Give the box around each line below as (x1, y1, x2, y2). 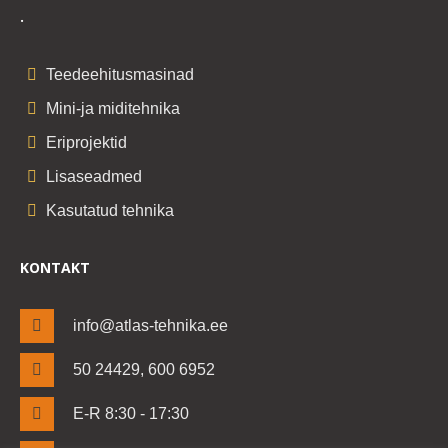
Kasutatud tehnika (45, 201, 174, 219)
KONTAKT (20, 257, 91, 277)
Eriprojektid (45, 133, 127, 151)
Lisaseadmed (45, 167, 142, 185)
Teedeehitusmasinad (45, 65, 194, 83)
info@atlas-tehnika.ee (73, 316, 229, 334)
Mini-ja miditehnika (45, 99, 180, 117)
